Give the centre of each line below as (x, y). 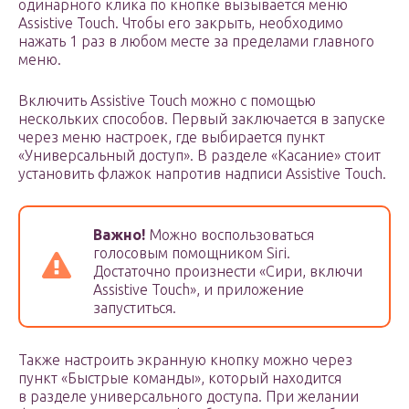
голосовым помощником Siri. (192, 253)
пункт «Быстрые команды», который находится (180, 378)
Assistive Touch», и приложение (199, 290)
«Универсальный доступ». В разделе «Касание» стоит (199, 156)
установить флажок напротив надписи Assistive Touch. (202, 174)
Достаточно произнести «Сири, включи (228, 272)
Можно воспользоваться (230, 235)
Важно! (119, 235)
